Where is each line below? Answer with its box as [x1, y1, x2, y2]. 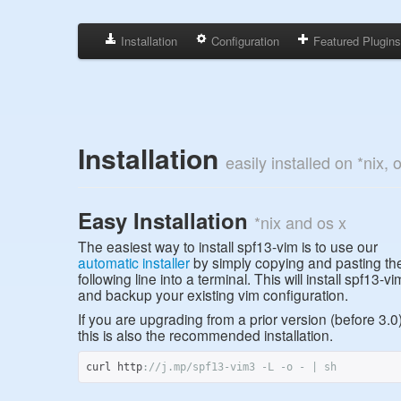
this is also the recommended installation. [78, 325, 333, 345]
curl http [86, 361, 142, 373]
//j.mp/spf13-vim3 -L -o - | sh [149, 361, 337, 373]
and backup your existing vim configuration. [78, 285, 348, 304]
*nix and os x [254, 210, 346, 234]
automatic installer [78, 252, 190, 272]
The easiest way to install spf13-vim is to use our [78, 236, 378, 256]
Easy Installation [78, 205, 254, 235]
